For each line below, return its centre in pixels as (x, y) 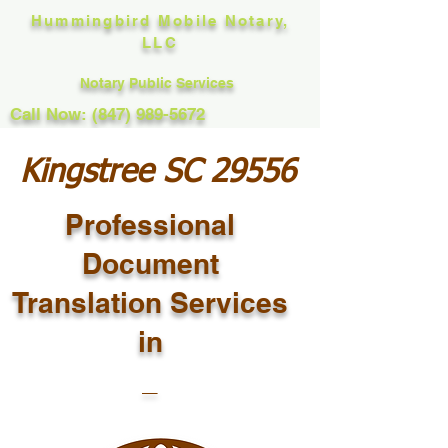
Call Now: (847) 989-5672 (107, 114)
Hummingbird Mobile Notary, (160, 20)
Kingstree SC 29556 (157, 173)
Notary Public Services (159, 83)
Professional (150, 224)
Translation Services (150, 302)
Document (150, 263)
